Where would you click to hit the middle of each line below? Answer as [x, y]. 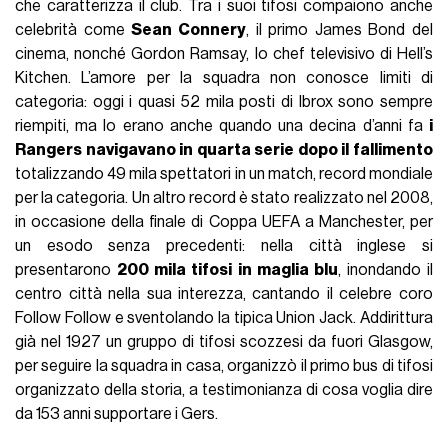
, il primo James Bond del [339, 29]
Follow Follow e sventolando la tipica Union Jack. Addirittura [224, 317]
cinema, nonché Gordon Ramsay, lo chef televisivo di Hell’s [224, 53]
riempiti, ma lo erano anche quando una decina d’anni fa [222, 125]
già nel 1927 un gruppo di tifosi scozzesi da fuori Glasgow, [224, 341]
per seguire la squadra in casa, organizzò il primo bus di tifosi [224, 365]
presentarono [66, 269]
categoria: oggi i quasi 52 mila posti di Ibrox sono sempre [224, 101]
